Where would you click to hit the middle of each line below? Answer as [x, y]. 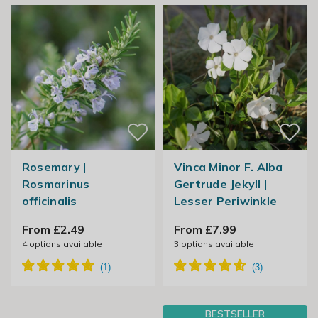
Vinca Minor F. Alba [228, 167]
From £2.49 [53, 230]
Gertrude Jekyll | [220, 184]
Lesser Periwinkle [225, 201]
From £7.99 [205, 230]
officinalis [49, 201]
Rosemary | [54, 167]
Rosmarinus [56, 184]
